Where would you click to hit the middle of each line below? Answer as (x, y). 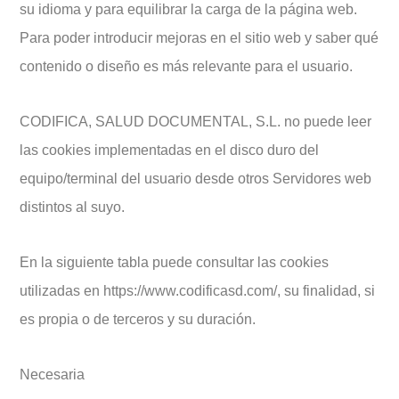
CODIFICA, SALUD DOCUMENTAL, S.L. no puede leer (195, 122)
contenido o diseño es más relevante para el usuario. (186, 66)
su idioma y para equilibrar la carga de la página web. (188, 9)
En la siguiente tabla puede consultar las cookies (174, 262)
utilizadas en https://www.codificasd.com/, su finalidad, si (197, 291)
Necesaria (52, 375)
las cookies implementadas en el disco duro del (169, 150)
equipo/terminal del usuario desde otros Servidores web (195, 179)
